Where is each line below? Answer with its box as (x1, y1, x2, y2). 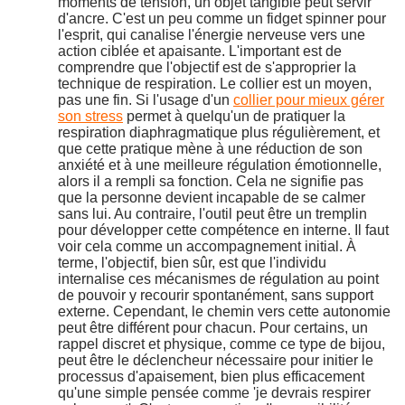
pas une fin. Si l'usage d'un (58, 92, 233, 108)
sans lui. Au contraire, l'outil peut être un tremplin (58, 206, 367, 222)
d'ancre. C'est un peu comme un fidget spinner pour (58, 11, 386, 27)
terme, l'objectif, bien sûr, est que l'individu (58, 255, 326, 271)
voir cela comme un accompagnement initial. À (58, 239, 356, 255)
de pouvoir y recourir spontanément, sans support (58, 287, 373, 304)
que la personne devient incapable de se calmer (58, 190, 365, 206)
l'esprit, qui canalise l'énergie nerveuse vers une (58, 27, 365, 43)
